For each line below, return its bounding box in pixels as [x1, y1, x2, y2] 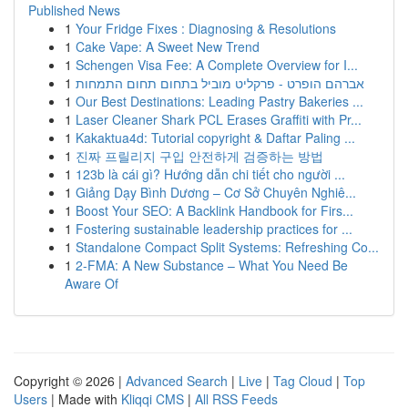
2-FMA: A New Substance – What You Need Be [76, 256, 348, 274]
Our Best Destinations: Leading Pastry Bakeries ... [76, 92, 363, 110]
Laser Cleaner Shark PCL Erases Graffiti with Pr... [76, 110, 362, 128]
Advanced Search [126, 372, 228, 390]
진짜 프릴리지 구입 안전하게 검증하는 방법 [76, 147, 323, 165]
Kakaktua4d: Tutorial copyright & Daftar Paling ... [76, 128, 355, 147]
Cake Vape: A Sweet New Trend [76, 37, 260, 56]
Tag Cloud [273, 372, 332, 390]
